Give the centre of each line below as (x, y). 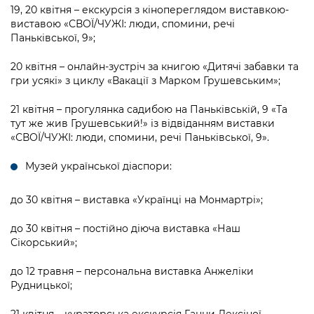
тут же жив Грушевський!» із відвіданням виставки (143, 124)
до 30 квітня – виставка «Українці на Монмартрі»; (137, 200)
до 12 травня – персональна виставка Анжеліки (132, 272)
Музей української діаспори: (98, 166)
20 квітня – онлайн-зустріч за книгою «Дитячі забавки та (155, 67)
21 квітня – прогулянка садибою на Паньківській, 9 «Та (149, 110)
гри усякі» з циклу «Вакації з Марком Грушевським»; (145, 81)
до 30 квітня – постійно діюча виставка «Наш (125, 229)
